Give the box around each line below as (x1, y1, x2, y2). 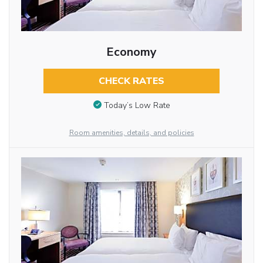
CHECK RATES (98, 74, 164, 87)
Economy (106, 43, 157, 60)
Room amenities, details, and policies (69, 127, 194, 137)
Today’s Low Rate (103, 99, 170, 111)
